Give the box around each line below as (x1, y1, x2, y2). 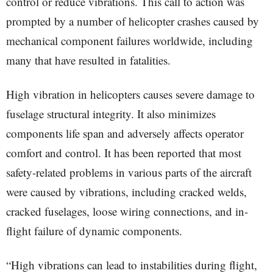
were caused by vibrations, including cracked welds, (6, 184, 247, 199)
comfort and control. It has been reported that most (6, 145, 241, 160)
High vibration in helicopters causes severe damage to (6, 87, 255, 102)
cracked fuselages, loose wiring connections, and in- (6, 204, 248, 219)
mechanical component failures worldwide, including (6, 33, 253, 48)
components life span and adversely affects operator (6, 126, 244, 141)
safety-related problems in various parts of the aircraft (6, 165, 252, 180)
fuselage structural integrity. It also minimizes (6, 106, 216, 121)
